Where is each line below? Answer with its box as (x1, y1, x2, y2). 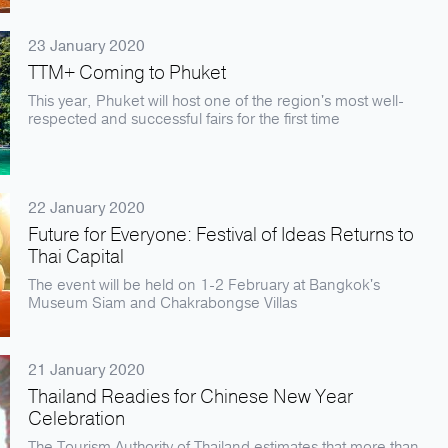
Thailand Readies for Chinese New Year (28, 384, 353, 410)
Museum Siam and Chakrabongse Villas (28, 293, 297, 313)
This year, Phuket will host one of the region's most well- (28, 91, 404, 111)
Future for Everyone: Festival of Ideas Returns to (28, 222, 414, 248)
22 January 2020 (28, 198, 145, 218)
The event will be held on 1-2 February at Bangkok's (28, 275, 380, 295)
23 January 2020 (28, 36, 145, 56)
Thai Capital (28, 244, 124, 270)
